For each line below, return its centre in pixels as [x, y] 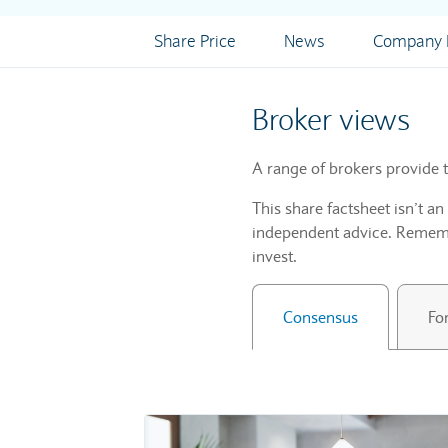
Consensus [320, 317]
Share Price [194, 41]
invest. [274, 256]
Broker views [331, 119]
